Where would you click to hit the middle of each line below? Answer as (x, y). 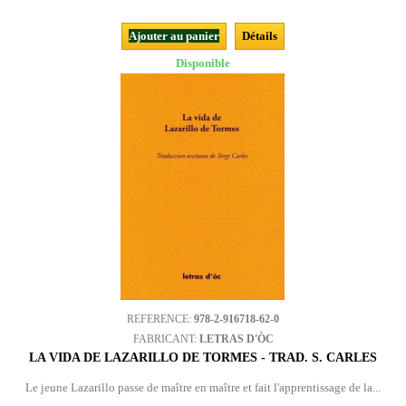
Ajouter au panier (174, 36)
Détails (260, 36)
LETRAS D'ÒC (236, 339)
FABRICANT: (166, 339)
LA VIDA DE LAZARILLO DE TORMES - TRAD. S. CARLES (203, 358)
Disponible (203, 63)
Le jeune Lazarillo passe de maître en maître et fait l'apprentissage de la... (203, 387)
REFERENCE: (160, 319)
